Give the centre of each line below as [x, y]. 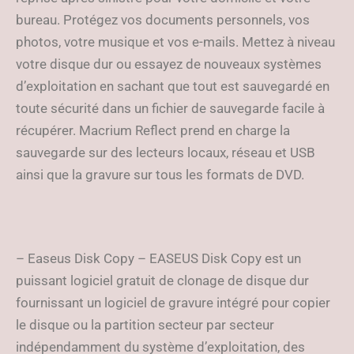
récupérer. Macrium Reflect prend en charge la [153, 130]
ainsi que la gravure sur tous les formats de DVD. [160, 175]
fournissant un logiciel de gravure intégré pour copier [173, 303]
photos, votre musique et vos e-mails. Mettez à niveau [175, 42]
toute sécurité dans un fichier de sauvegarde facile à [170, 108]
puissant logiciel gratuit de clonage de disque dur [162, 281]
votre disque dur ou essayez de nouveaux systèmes [169, 64]
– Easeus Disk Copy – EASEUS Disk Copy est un [158, 258]
